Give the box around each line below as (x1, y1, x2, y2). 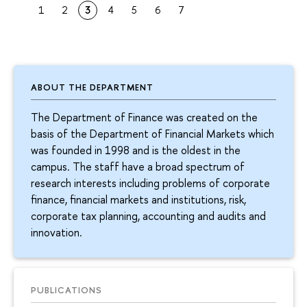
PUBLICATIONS (31, 283, 102, 296)
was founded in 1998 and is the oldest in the (31, 142, 241, 158)
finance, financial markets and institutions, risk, (31, 191, 246, 207)
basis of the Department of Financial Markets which (31, 125, 274, 141)
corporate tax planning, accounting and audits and (31, 208, 266, 223)
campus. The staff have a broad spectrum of (31, 158, 245, 174)
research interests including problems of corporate (31, 175, 270, 191)
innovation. (31, 224, 82, 240)
